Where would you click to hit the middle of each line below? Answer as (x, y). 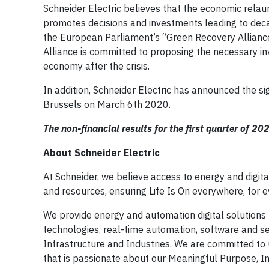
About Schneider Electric (101, 152)
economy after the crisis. (96, 66)
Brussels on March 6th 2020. (107, 104)
